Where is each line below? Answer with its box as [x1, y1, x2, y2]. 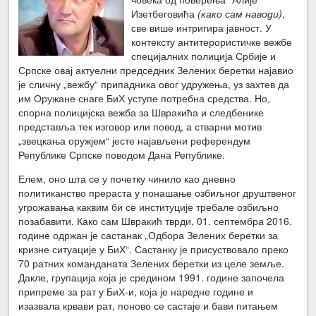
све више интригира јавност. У [131, 20, 272, 35]
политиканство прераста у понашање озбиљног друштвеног [18, 185, 297, 200]
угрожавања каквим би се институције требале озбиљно [18, 199, 279, 214]
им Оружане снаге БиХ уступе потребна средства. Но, [18, 90, 271, 105]
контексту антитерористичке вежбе [131, 34, 293, 49]
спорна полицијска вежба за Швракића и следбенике [18, 104, 265, 119]
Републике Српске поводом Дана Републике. [18, 147, 226, 162]
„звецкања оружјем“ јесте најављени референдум [18, 133, 251, 147]
